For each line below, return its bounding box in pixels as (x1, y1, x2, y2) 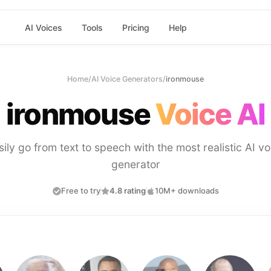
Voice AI (155, 96, 265, 132)
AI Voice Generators (91, 74, 163, 83)
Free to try (60, 186, 100, 195)
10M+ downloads (154, 186, 219, 195)
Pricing (122, 22, 149, 33)
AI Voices (24, 22, 62, 33)
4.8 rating (109, 186, 146, 195)
